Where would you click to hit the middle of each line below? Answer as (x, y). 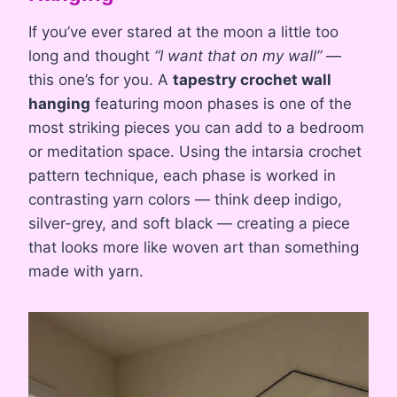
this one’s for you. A (101, 80)
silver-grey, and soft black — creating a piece (189, 224)
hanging (59, 104)
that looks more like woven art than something (194, 248)
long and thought (91, 56)
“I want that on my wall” (238, 56)
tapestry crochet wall (252, 80)
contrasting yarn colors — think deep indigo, (185, 200)
